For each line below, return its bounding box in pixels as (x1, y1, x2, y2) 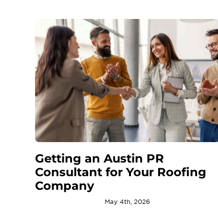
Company (35, 179, 94, 193)
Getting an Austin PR (35, 151, 164, 166)
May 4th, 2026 (105, 198, 150, 206)
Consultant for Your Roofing (35, 165, 206, 180)
